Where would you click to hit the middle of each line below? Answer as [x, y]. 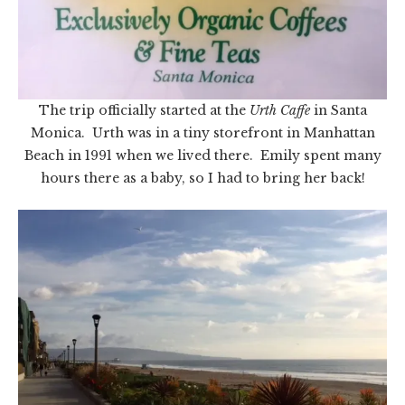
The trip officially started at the [144, 111]
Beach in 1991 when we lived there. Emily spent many [202, 156]
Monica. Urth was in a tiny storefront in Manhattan [202, 133]
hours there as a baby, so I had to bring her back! [202, 179]
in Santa [338, 111]
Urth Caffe [279, 111]
